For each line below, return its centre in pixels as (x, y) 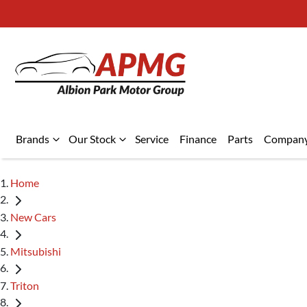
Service (152, 139)
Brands (33, 139)
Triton (25, 285)
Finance (198, 139)
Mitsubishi (36, 251)
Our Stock (92, 139)
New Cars (33, 217)
